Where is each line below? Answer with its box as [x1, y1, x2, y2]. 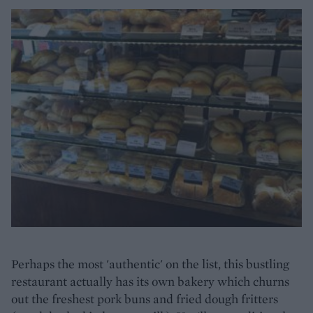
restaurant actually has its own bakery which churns [11, 273, 289, 290]
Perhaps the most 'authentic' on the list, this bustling [11, 256, 289, 272]
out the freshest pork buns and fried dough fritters [11, 291, 278, 307]
